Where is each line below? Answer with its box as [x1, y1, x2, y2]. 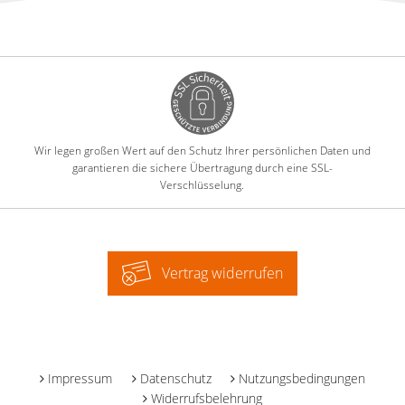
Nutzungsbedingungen [239, 370, 365, 387]
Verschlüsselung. [160, 176, 245, 193]
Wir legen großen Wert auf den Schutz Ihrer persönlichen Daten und [33, 142, 371, 158]
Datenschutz [139, 370, 212, 387]
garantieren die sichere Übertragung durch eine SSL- [71, 159, 333, 175]
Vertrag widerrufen [162, 262, 283, 283]
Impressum [48, 370, 112, 387]
